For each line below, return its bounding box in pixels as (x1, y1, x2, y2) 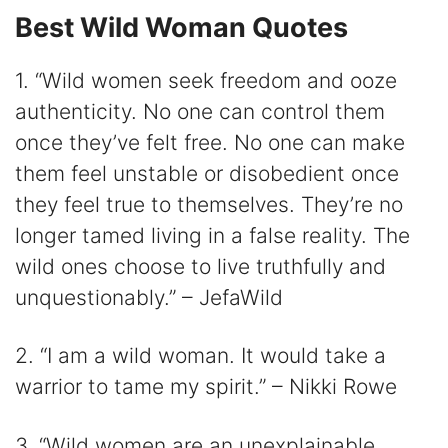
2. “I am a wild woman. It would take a (15, 343, 386, 369)
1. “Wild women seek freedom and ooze (15, 67, 397, 93)
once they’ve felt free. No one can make (15, 129, 405, 155)
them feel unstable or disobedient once (15, 160, 399, 186)
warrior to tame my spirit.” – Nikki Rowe (15, 374, 397, 400)
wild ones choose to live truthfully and (15, 253, 386, 279)
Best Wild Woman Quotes (15, 10, 348, 44)
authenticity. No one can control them (15, 98, 385, 124)
